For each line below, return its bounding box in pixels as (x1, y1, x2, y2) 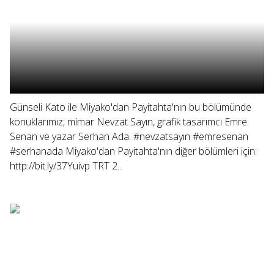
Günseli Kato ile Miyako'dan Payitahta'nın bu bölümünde (10, 100, 251, 114)
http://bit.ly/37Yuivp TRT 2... (10, 159, 123, 172)
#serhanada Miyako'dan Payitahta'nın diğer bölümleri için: (10, 144, 257, 158)
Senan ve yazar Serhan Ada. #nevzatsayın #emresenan (10, 130, 248, 143)
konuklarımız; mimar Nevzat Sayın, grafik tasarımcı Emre (10, 115, 247, 128)
